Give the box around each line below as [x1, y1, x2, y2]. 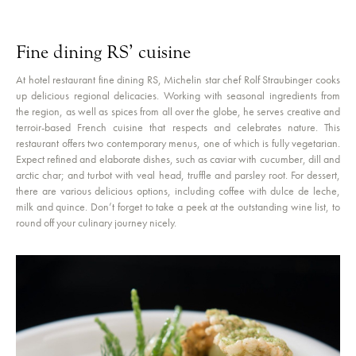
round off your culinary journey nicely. [16, 215, 176, 230]
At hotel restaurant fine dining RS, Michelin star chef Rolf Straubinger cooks [16, 72, 340, 87]
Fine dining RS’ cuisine [16, 41, 191, 63]
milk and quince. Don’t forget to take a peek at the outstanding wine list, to [16, 199, 340, 214]
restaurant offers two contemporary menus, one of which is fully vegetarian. [16, 136, 340, 150]
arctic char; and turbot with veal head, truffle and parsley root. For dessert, [16, 168, 340, 182]
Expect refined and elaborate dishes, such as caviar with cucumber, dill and [16, 152, 340, 166]
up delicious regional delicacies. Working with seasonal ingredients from [16, 88, 340, 103]
